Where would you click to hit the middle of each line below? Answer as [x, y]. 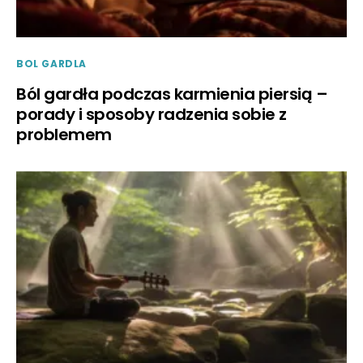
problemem [64, 135]
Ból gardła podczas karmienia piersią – [172, 94]
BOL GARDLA [51, 64]
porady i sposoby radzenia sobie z [152, 115]
